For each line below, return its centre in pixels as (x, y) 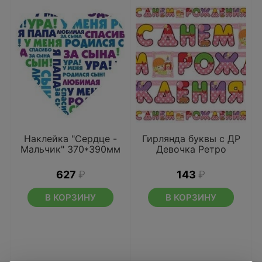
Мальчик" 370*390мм (70, 149)
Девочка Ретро (191, 149)
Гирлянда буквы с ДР (191, 139)
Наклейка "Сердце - (70, 139)
